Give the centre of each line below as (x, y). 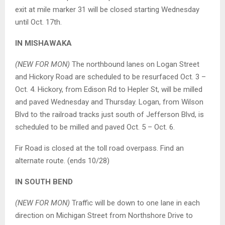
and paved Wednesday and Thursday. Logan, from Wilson (109, 102)
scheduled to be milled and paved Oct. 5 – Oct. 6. (95, 127)
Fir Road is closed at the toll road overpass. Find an (99, 148)
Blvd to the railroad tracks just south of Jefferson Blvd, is (109, 115)
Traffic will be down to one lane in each (135, 203)
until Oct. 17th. (38, 22)
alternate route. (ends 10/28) (62, 161)
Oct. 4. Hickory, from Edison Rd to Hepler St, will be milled (109, 90)
